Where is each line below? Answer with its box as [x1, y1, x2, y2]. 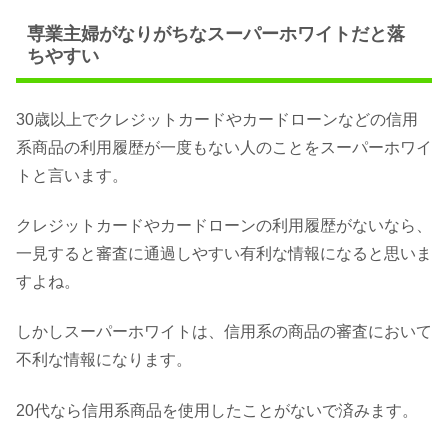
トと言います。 [16, 166, 128, 184]
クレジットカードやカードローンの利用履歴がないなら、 [16, 216, 432, 234]
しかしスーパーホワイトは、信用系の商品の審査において [16, 323, 432, 341]
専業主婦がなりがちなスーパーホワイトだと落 [26, 24, 405, 45]
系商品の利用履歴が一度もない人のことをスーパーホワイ [16, 138, 432, 156]
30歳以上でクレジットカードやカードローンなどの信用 [16, 110, 418, 128]
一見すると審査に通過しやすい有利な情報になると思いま [16, 244, 432, 262]
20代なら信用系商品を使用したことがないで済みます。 [16, 401, 418, 419]
